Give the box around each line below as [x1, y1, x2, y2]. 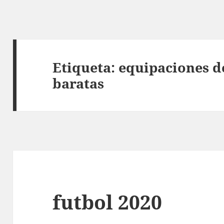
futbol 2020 [52, 188, 162, 215]
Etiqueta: [52, 57, 119, 76]
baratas [52, 73, 104, 92]
